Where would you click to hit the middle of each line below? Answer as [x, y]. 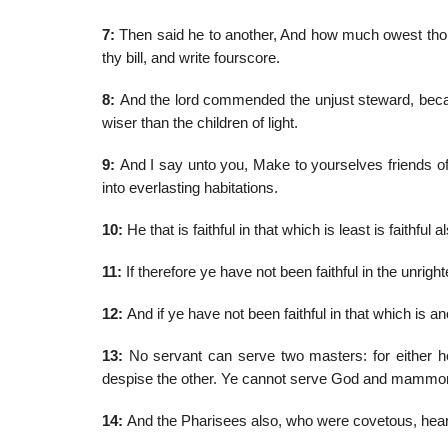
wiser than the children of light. [200, 123]
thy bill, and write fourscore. [191, 58]
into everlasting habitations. [190, 188]
